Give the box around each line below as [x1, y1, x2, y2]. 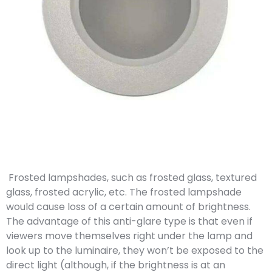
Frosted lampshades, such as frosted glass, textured [6, 171, 257, 185]
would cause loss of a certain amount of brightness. [6, 200, 251, 214]
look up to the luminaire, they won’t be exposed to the [6, 243, 263, 257]
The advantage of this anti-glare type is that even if [6, 214, 253, 228]
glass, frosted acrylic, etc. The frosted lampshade [6, 185, 242, 199]
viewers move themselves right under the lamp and [6, 229, 253, 243]
